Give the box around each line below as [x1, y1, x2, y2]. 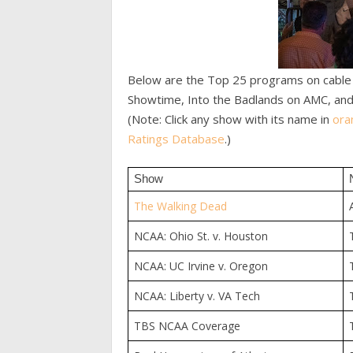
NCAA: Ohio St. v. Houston [133, 228, 268, 243]
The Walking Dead [133, 198, 227, 214]
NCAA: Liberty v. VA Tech [133, 288, 260, 303]
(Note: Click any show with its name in [128, 111, 333, 128]
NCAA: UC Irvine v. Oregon [133, 258, 268, 273]
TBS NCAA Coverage [133, 318, 240, 333]
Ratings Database [128, 131, 225, 147]
